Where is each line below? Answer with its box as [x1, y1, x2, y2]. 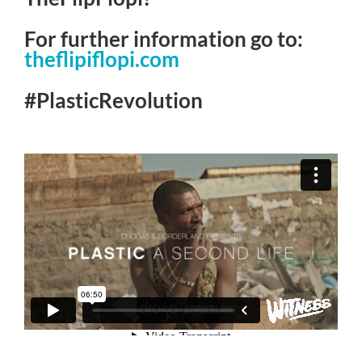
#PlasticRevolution [24, 87, 203, 112]
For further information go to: [24, 27, 303, 52]
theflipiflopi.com [24, 47, 179, 72]
